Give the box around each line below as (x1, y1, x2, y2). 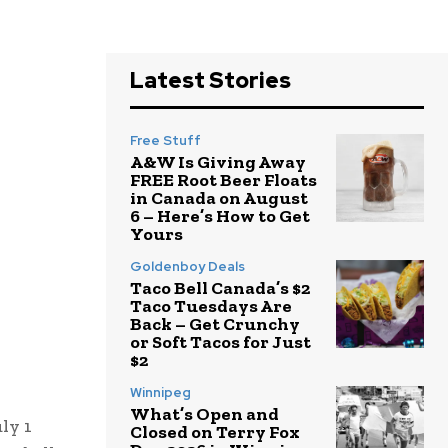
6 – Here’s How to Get (130, 205, 310, 228)
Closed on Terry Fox (130, 421, 300, 444)
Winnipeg (130, 384, 191, 402)
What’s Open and (130, 403, 279, 426)
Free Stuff (130, 132, 201, 150)
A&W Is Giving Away (130, 151, 306, 174)
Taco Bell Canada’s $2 (130, 277, 310, 300)
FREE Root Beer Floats (130, 169, 317, 192)
